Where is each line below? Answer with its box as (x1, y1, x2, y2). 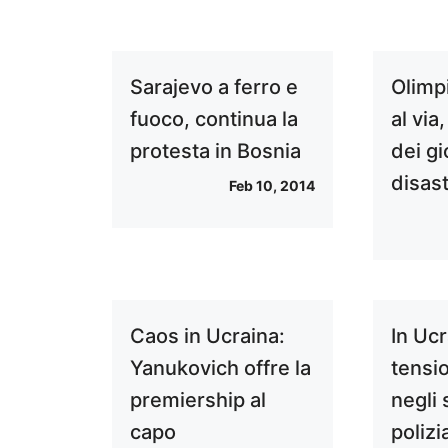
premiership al (130, 388, 266, 412)
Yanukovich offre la (130, 356, 311, 380)
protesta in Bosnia (130, 139, 301, 163)
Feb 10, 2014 (229, 177, 316, 194)
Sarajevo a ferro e (130, 75, 298, 99)
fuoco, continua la (130, 107, 298, 131)
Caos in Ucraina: (130, 324, 285, 348)
